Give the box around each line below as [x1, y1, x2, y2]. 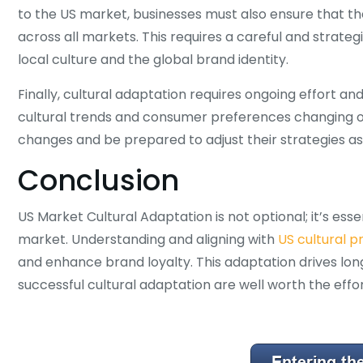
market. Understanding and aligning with [18, 230, 278, 249]
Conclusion [18, 160, 179, 200]
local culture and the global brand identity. [18, 50, 288, 69]
